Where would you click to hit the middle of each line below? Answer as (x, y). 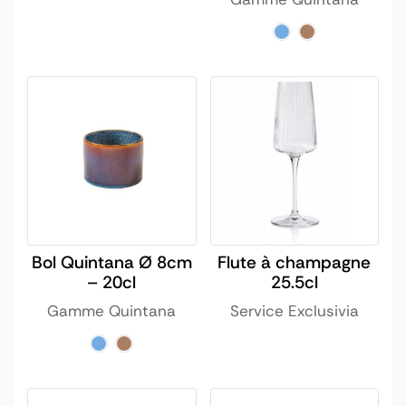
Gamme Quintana (112, 310)
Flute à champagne (295, 262)
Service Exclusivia (294, 310)
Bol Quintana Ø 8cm (111, 262)
